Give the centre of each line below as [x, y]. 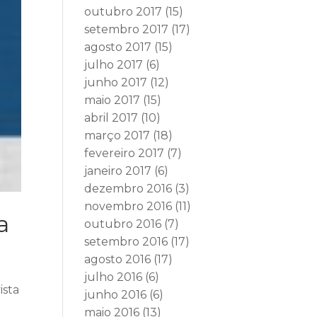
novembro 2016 [128, 206]
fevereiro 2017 [125, 153]
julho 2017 [114, 65]
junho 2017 [116, 82]
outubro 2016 [123, 224]
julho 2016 [114, 277]
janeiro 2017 [118, 171]
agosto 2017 [118, 47]
